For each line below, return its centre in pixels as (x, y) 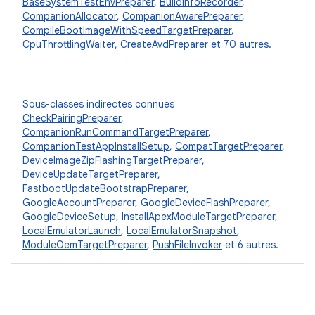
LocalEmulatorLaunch (72, 231)
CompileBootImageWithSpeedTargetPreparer (127, 30)
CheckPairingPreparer (72, 118)
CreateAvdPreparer (164, 44)
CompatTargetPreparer (229, 146)
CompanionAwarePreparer (182, 16)
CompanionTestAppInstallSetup (96, 146)
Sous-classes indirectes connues (98, 104)
